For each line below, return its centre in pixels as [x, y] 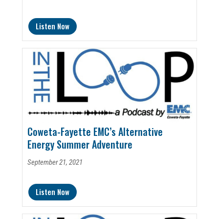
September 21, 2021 [55, 162]
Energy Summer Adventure [80, 144]
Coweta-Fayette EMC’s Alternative [95, 131]
